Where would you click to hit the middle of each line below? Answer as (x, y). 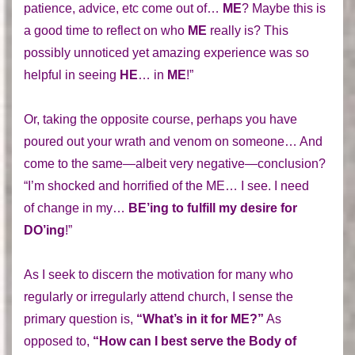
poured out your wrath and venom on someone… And (173, 141)
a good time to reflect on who (106, 30)
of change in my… (76, 208)
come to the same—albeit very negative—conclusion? (175, 163)
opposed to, (58, 341)
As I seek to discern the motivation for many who (158, 274)
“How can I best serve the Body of (195, 341)
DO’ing (44, 230)
